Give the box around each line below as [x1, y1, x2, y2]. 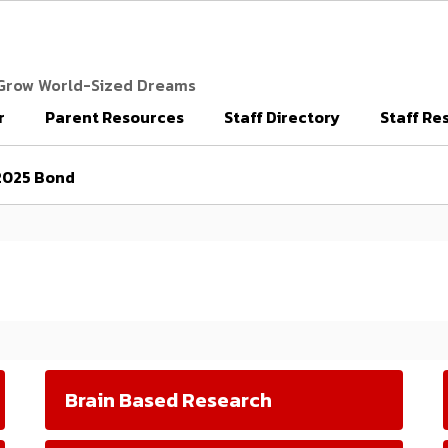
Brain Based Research [65, 385, 272, 415]
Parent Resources [45, 105, 184, 129]
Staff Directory [224, 105, 340, 129]
